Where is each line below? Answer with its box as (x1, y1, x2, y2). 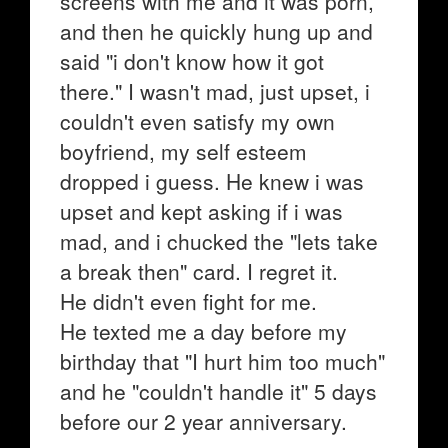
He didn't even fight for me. (60, 286, 317, 316)
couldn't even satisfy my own (60, 106, 335, 136)
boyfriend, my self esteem (60, 136, 307, 166)
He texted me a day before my (60, 316, 347, 346)
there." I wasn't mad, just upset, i (60, 76, 370, 106)
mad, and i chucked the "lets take (60, 226, 378, 256)
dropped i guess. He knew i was (60, 166, 364, 196)
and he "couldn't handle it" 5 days (60, 376, 377, 406)
